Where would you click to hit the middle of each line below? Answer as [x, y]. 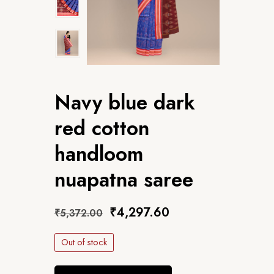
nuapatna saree [124, 179]
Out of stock [84, 242]
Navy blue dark [125, 102]
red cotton [102, 128]
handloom [99, 154]
